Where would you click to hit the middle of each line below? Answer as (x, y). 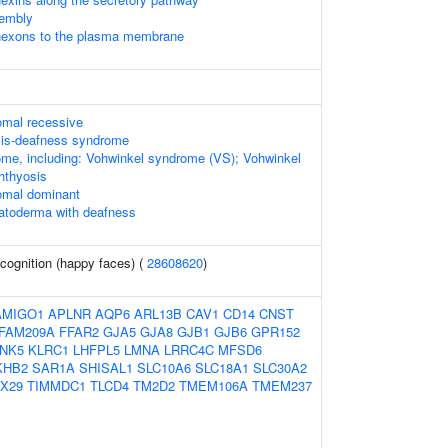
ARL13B (158, 313)
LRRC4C (189, 349)
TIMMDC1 (56, 385)
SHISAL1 (106, 367)
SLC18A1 (222, 367)
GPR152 (275, 331)
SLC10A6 (164, 367)
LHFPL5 (96, 349)
